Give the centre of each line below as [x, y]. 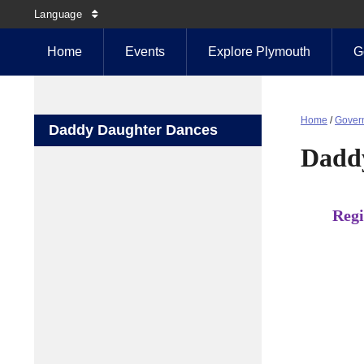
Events [145, 52]
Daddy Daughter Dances [133, 130]
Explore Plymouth [259, 52]
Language [58, 14]
